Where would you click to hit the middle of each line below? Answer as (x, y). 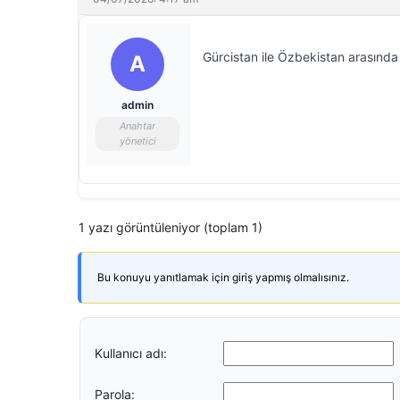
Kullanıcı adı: (131, 353)
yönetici (137, 141)
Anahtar (137, 126)
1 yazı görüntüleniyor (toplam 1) (171, 227)
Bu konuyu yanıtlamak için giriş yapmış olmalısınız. (223, 277)
